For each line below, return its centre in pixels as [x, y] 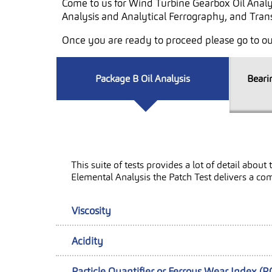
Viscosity [91, 211]
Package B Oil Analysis [143, 79]
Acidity [87, 241]
